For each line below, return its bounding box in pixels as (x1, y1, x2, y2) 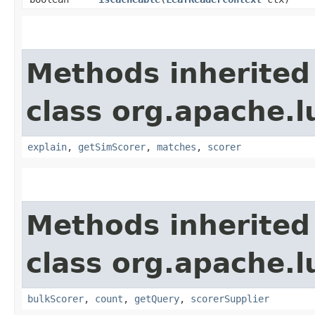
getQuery (134, 292, 179, 304)
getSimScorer (78, 141, 146, 153)
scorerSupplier (191, 292, 269, 304)
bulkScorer (27, 292, 84, 304)
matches (157, 141, 196, 153)
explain (27, 141, 67, 153)
